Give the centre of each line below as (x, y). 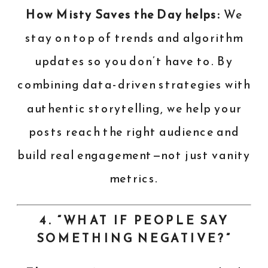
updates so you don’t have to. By (134, 62)
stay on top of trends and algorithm (134, 38)
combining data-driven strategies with (134, 85)
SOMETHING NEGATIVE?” (134, 238)
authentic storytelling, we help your (134, 108)
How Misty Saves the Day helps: (123, 15)
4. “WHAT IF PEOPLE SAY (134, 221)
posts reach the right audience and (134, 132)
